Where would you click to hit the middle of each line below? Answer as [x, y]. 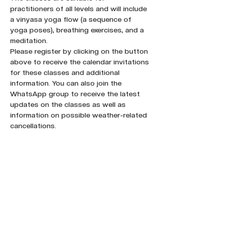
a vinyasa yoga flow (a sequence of [72, 19]
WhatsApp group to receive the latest [76, 94]
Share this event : [43, 193]
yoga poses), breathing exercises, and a [78, 30]
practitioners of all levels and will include [80, 9]
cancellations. [33, 126]
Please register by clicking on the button [80, 51]
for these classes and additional [66, 72]
